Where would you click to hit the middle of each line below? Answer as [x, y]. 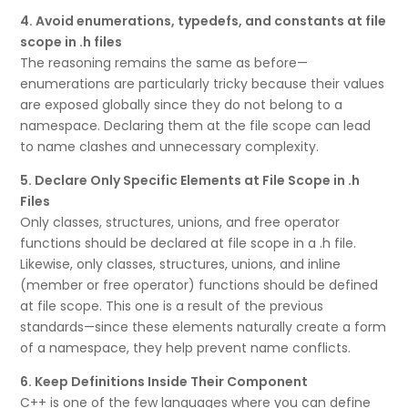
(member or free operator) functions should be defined [199, 286]
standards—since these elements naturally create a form [204, 327]
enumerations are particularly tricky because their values [203, 84]
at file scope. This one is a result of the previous [172, 306]
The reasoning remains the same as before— [164, 63]
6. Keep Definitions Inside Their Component [164, 382]
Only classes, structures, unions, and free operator [180, 223]
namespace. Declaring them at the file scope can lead [196, 126]
